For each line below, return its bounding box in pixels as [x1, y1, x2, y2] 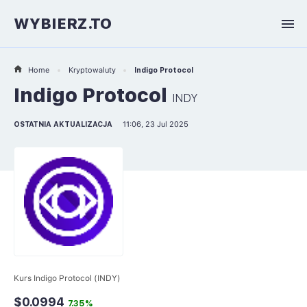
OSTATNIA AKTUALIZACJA [14, 120, 112, 129]
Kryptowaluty [68, 66, 116, 75]
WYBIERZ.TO [14, 14, 112, 32]
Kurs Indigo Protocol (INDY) [14, 273, 121, 283]
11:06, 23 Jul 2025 [123, 120, 188, 129]
